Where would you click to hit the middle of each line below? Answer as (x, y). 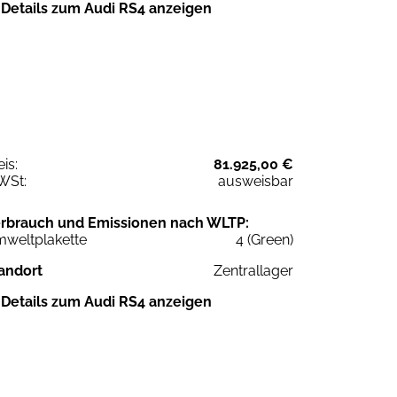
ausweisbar (256, 181)
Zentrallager (253, 270)
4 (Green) (265, 239)
